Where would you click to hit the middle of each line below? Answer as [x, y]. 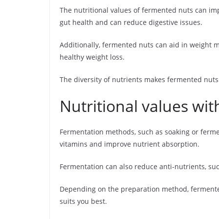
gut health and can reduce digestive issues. [131, 22]
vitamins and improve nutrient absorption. [130, 144]
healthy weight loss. [92, 57]
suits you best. [83, 201]
